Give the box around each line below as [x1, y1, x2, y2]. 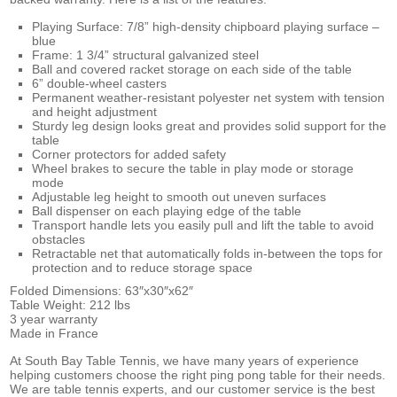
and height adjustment [32, 104, 158, 119]
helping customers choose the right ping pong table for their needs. [10, 367, 386, 382]
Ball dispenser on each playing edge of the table [32, 203, 302, 218]
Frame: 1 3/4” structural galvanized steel [32, 47, 260, 62]
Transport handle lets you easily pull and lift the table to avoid [32, 217, 375, 232]
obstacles [32, 231, 86, 246]
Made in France [10, 325, 99, 340]
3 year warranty [10, 311, 98, 326]
